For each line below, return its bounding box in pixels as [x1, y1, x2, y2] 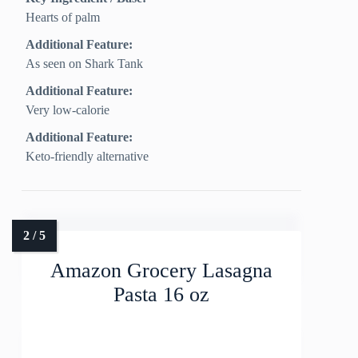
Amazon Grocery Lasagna [50, 259, 273, 283]
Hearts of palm [26, 10, 101, 25]
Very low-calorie [26, 103, 110, 117]
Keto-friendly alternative [26, 149, 149, 164]
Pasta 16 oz [113, 283, 210, 307]
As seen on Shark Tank [26, 57, 144, 71]
